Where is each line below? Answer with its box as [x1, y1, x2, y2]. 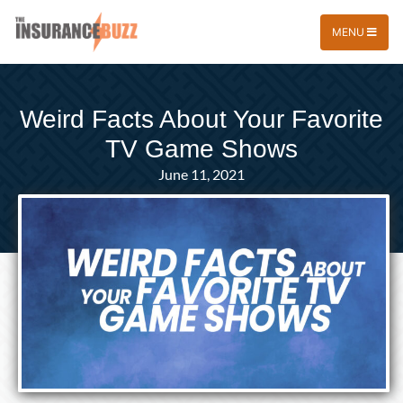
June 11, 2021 [158, 166, 245, 183]
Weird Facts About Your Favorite [20, 105, 383, 133]
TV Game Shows [105, 135, 298, 163]
